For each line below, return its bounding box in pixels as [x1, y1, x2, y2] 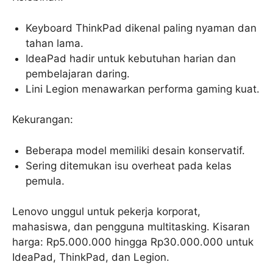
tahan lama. [26, 37, 84, 49]
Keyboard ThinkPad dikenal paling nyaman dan [26, 21, 257, 34]
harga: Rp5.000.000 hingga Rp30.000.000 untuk [12, 236, 253, 249]
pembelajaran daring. [26, 67, 130, 80]
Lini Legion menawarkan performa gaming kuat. [26, 82, 260, 95]
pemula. [26, 174, 65, 187]
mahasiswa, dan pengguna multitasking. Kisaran [12, 221, 250, 233]
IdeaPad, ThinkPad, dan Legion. [12, 251, 169, 264]
